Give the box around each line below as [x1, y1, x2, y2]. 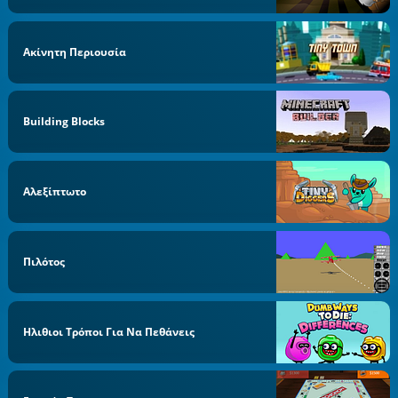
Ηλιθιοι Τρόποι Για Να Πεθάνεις [23, 323, 195, 339]
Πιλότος [23, 253, 66, 269]
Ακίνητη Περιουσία [23, 44, 127, 60]
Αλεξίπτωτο [23, 184, 87, 199]
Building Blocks [23, 114, 106, 130]
